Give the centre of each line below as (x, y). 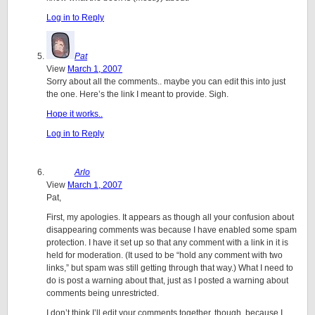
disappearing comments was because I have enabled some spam (172, 230)
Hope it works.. (75, 114)
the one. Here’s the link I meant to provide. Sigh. (137, 94)
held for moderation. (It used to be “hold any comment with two (165, 255)
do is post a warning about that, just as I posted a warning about (167, 281)
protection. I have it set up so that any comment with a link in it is (167, 243)
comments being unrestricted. (103, 293)
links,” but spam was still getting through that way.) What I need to (170, 268)
